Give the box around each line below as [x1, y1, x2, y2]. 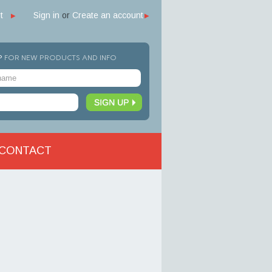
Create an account [72, 10, 143, 20]
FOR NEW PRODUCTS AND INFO [4, 53, 117, 62]
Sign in [33, 10, 59, 20]
